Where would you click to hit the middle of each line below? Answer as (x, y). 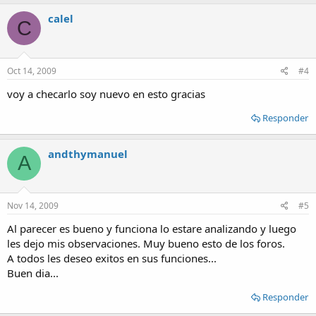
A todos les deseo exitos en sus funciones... (112, 258)
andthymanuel (88, 153)
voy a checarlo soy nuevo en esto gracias (106, 93)
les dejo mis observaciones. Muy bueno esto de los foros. (146, 243)
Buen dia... (33, 273)
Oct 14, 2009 (32, 71)
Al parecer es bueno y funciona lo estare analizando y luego (152, 229)
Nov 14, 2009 (33, 206)
